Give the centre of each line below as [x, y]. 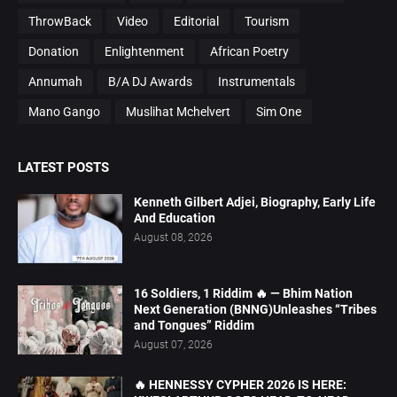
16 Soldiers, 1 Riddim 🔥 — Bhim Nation [243, 294]
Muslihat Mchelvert [178, 111]
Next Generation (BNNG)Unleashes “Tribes [255, 310]
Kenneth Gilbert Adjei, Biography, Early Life [255, 202]
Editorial [196, 21]
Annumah [55, 81]
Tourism [267, 21]
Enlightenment [144, 51]
